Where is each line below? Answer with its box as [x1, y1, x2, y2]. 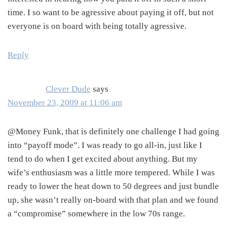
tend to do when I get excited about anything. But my [8, 154, 198, 164]
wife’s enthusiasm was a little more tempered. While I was [8, 168, 215, 178]
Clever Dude [46, 84, 91, 94]
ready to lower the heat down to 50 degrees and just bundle [8, 181, 219, 192]
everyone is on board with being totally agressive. [8, 21, 186, 31]
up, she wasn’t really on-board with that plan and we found [8, 195, 218, 205]
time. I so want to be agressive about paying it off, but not [8, 8, 214, 18]
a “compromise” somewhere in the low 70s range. [8, 209, 185, 219]
